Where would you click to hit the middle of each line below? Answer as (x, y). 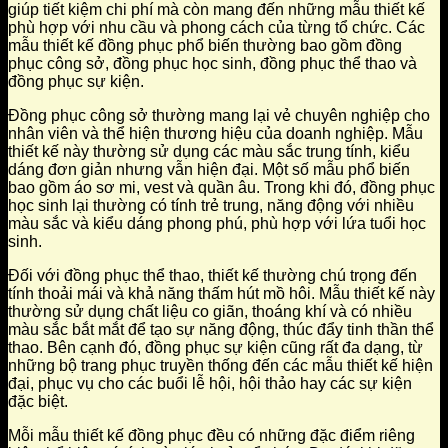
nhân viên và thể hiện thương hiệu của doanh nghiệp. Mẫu (215, 133)
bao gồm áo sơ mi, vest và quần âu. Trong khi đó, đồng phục (221, 187)
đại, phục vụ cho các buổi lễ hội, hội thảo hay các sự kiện (210, 383)
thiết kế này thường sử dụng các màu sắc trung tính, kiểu (209, 151)
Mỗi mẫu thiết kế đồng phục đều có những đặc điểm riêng (211, 435)
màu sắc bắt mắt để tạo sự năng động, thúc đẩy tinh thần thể (221, 329)
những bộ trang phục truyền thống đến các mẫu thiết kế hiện (220, 365)
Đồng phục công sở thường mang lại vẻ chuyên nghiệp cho (219, 115)
